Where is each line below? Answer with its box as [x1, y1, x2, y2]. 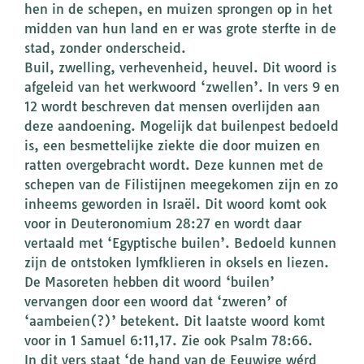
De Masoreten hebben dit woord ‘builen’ [24, 274, 275, 291]
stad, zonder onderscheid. [24, 40, 186, 57]
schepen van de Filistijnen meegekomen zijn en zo [24, 176, 338, 193]
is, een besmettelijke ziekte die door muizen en [24, 137, 320, 154]
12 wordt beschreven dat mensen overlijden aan [24, 98, 320, 115]
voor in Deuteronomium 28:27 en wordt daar [24, 215, 301, 232]
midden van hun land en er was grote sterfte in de [24, 20, 336, 37]
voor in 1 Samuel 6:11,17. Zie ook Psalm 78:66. [24, 332, 313, 349]
